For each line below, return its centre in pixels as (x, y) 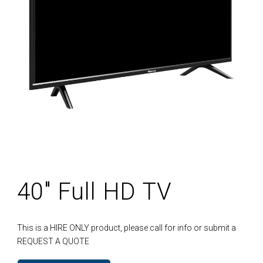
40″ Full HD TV (95, 192)
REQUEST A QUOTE (53, 241)
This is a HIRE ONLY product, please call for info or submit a (127, 227)
